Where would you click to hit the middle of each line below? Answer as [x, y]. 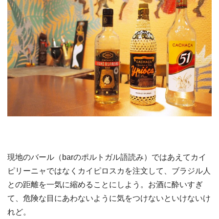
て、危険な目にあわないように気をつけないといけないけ [109, 198]
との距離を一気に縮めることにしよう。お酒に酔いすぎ [105, 185]
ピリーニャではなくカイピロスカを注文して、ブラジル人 [109, 171]
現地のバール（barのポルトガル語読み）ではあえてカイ [107, 157]
